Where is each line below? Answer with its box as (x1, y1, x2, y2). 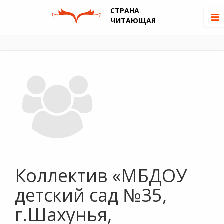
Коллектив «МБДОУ (15, 163, 187, 188)
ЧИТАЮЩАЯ (110, 16, 156, 25)
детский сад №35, (15, 183, 167, 207)
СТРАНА (110, 6, 139, 15)
